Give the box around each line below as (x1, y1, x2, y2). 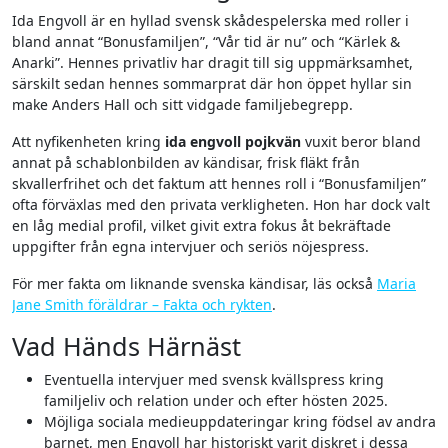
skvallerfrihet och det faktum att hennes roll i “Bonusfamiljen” (12, 174, 426, 194)
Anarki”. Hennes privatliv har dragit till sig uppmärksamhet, (12, 53, 413, 73)
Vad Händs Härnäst (12, 329, 241, 364)
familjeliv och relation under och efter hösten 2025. (44, 391, 388, 411)
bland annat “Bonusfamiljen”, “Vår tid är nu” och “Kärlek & (12, 32, 400, 52)
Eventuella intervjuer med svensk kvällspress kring (44, 370, 384, 390)
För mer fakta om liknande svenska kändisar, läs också (12, 274, 377, 294)
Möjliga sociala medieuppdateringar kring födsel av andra (44, 412, 436, 432)
